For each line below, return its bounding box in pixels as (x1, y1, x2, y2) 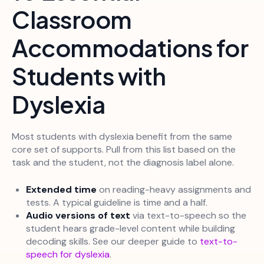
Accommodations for (12, 32, 248, 62)
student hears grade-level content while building (26, 222, 235, 235)
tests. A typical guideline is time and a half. (26, 196, 207, 209)
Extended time (26, 183, 97, 196)
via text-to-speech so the (130, 209, 246, 222)
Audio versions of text (26, 209, 130, 222)
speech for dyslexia (26, 247, 110, 260)
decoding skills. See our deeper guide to (26, 235, 200, 247)
